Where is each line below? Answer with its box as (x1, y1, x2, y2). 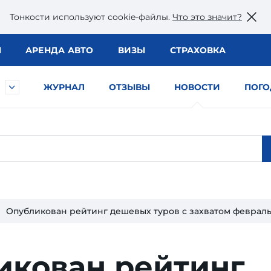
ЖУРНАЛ (44, 82, 85, 93)
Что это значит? (172, 11, 242, 22)
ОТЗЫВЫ (109, 82, 150, 93)
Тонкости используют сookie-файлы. (10, 11, 172, 22)
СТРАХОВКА (169, 45, 226, 56)
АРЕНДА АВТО (25, 45, 94, 56)
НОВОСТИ (174, 82, 220, 93)
